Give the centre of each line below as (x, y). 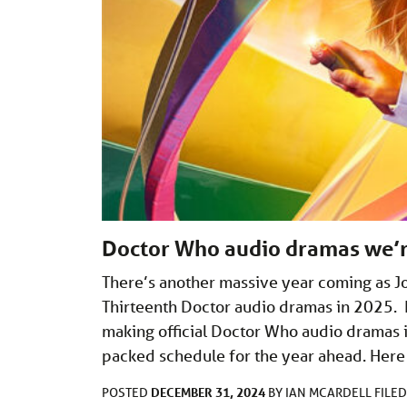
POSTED (126, 392)
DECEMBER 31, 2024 (208, 392)
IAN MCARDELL (330, 392)
